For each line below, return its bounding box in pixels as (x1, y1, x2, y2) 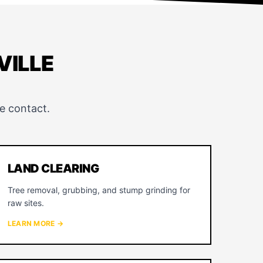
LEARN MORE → (7, 219, 64, 228)
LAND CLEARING (7, 161, 99, 176)
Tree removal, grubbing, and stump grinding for (7, 185, 190, 195)
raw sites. (7, 198, 44, 208)
